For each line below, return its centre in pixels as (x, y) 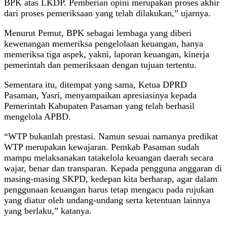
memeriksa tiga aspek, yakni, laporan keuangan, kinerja (107, 54)
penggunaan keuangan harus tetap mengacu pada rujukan (109, 189)
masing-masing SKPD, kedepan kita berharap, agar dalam (111, 179)
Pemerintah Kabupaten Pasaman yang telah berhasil (99, 106)
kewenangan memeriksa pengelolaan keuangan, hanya (104, 43)
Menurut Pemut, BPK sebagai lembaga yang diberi (98, 33)
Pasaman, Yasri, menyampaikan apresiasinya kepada (100, 95)
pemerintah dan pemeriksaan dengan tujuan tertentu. (100, 65)
